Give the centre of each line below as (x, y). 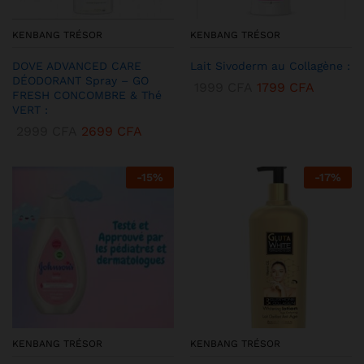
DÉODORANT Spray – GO (80, 81)
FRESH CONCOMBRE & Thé (87, 95)
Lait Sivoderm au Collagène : (270, 66)
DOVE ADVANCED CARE (77, 66)
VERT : (30, 110)
